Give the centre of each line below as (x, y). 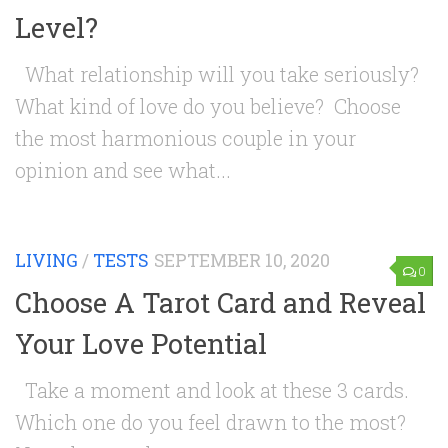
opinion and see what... (123, 170)
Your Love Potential (141, 342)
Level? (56, 27)
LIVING (46, 261)
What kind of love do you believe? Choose (208, 106)
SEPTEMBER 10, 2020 (242, 261)
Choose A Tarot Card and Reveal (220, 301)
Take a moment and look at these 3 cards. (212, 389)
